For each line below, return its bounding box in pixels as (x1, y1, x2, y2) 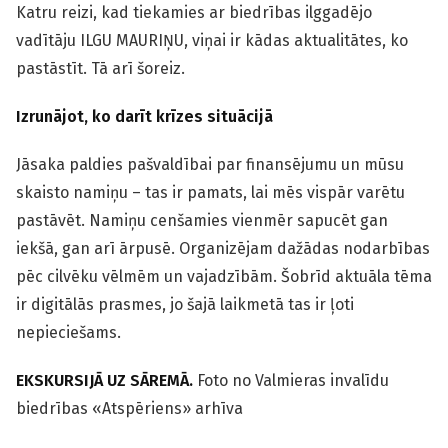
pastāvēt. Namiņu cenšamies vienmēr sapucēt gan (16, 211, 388, 231)
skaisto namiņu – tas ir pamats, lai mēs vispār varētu (16, 183, 405, 203)
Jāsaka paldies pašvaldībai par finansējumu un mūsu (16, 155, 404, 175)
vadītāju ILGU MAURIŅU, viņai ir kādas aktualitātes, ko (16, 31, 408, 51)
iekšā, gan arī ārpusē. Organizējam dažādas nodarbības (16, 239, 430, 259)
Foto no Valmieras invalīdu (197, 371, 389, 391)
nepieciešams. (16, 323, 121, 343)
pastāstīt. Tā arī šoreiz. (16, 59, 185, 79)
